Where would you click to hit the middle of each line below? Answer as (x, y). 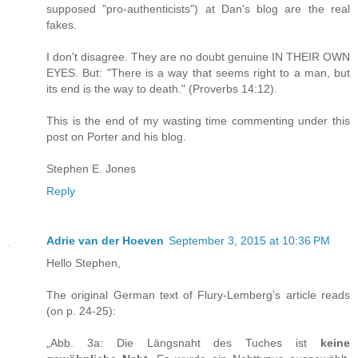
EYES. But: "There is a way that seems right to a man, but (198, 72)
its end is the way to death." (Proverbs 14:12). (162, 88)
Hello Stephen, (84, 263)
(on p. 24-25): (81, 310)
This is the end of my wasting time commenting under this (198, 120)
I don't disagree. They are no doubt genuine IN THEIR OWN (198, 56)
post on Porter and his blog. (116, 136)
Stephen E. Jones (91, 168)
